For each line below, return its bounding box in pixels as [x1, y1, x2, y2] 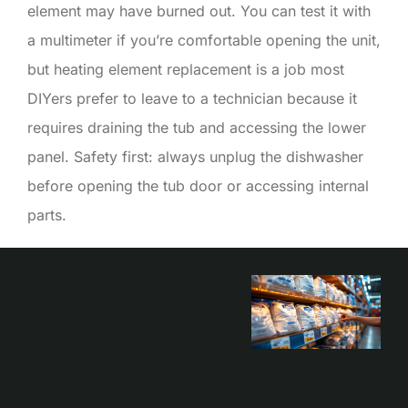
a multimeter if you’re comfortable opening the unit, [27, 30, 381, 49]
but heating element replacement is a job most [27, 59, 344, 78]
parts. [27, 205, 66, 224]
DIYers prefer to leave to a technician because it [27, 88, 357, 107]
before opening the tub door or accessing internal [27, 176, 369, 195]
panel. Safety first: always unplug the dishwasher [27, 147, 363, 166]
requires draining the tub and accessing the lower [27, 117, 366, 137]
